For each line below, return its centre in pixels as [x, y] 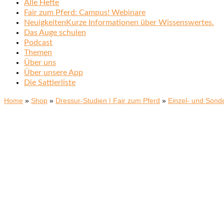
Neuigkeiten [45, 22]
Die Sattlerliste [50, 82]
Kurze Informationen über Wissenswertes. [140, 22]
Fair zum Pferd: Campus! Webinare [85, 12]
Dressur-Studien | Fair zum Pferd [108, 100]
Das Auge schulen [55, 32]
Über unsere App [53, 72]
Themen [38, 52]
